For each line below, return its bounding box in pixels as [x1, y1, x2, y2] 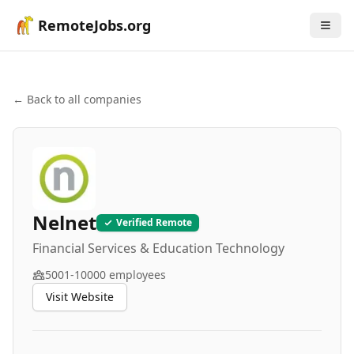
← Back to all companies [13, 92, 141, 107]
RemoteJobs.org [38, 16, 151, 35]
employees [106, 267, 166, 282]
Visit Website [46, 289, 114, 304]
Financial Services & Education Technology [32, 239, 284, 257]
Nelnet [32, 209, 96, 235]
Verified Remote [116, 216, 192, 229]
